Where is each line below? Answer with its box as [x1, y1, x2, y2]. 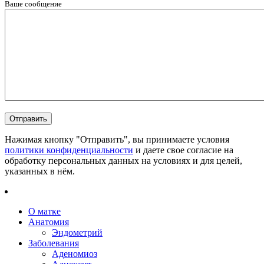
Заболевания [28, 237, 79, 248]
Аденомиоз [52, 248, 97, 259]
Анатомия [28, 216, 69, 227]
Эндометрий [52, 227, 103, 237]
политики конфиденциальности [5, 144, 133, 155]
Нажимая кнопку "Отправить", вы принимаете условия [5, 134, 229, 144]
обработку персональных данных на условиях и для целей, [5, 155, 242, 166]
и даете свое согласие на [133, 144, 233, 155]
